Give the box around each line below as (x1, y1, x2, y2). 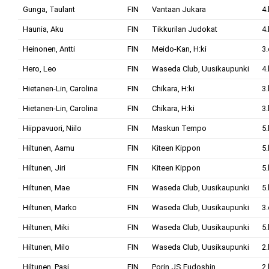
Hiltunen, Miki (23, 223, 69, 232)
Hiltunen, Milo (23, 243, 70, 252)
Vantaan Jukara (152, 5, 206, 14)
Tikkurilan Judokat (152, 25, 217, 34)
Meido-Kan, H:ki (152, 44, 207, 53)
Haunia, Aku (23, 25, 64, 34)
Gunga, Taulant (23, 5, 75, 14)
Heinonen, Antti (23, 44, 75, 53)
